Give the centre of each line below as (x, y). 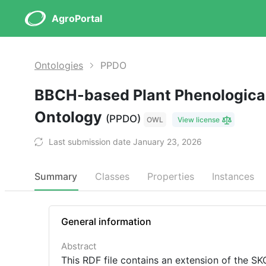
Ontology (70, 117)
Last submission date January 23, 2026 (125, 142)
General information (106, 221)
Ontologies (59, 65)
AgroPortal (77, 18)
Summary (56, 176)
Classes (112, 176)
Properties (171, 176)
